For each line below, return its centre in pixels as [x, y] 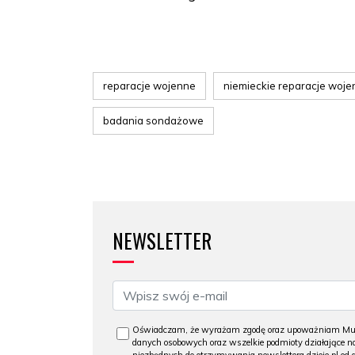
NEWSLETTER [162, 240]
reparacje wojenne [149, 86]
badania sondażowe [153, 120]
